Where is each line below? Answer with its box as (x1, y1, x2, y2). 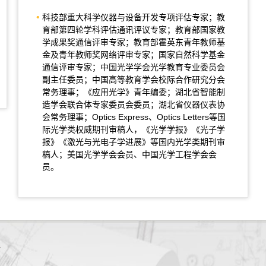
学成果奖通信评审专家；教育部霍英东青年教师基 (42, 37, 225, 47)
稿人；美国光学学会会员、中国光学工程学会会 (42, 150, 217, 159)
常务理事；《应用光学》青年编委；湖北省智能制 (42, 87, 225, 97)
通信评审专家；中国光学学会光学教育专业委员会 (42, 62, 225, 72)
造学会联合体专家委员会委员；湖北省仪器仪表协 (42, 100, 225, 109)
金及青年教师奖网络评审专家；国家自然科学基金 (42, 50, 225, 59)
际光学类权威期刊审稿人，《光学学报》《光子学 (42, 125, 225, 134)
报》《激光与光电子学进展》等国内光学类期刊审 (42, 137, 225, 147)
